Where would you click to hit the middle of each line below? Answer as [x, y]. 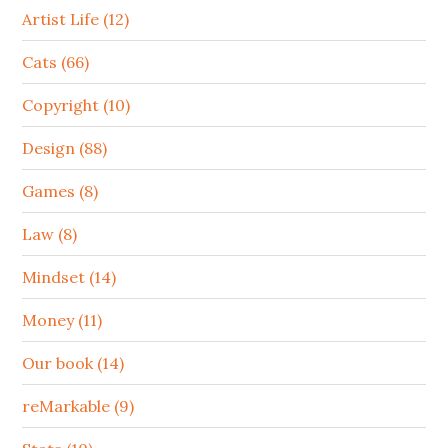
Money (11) [62, 319]
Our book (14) [73, 362]
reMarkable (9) [78, 405]
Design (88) [65, 147]
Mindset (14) [69, 276]
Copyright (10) [76, 104]
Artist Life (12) [76, 18]
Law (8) [50, 233]
